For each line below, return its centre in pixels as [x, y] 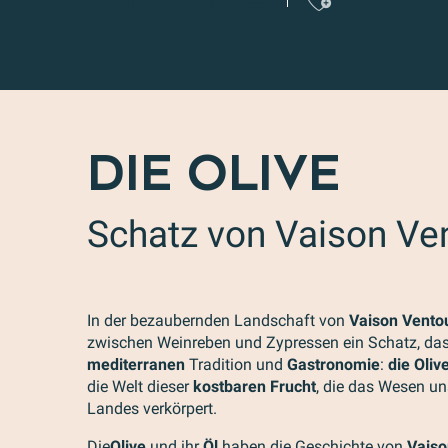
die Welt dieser [140, 386]
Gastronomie [333, 364]
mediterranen [136, 364]
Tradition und [236, 364]
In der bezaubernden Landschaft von [218, 320]
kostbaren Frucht [254, 386]
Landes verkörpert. [152, 408]
